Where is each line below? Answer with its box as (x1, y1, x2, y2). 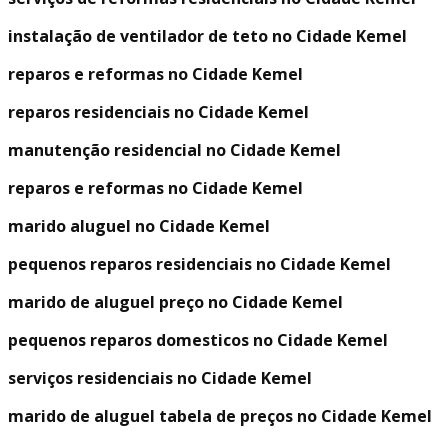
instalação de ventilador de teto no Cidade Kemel (8, 25, 407, 48)
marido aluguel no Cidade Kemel (8, 215, 270, 238)
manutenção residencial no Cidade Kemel (8, 139, 341, 162)
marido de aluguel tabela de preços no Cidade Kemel (8, 405, 432, 428)
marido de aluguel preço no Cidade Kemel (8, 291, 343, 314)
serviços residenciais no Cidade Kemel (8, 367, 312, 390)
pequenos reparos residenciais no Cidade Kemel (8, 253, 391, 276)
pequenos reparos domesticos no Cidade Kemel (8, 329, 388, 352)
